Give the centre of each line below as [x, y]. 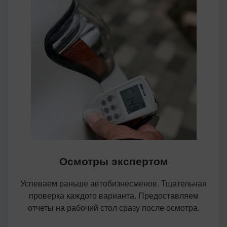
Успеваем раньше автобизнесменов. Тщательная [113, 184]
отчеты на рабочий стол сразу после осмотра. [113, 208]
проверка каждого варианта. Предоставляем [113, 196]
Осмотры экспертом [113, 161]
